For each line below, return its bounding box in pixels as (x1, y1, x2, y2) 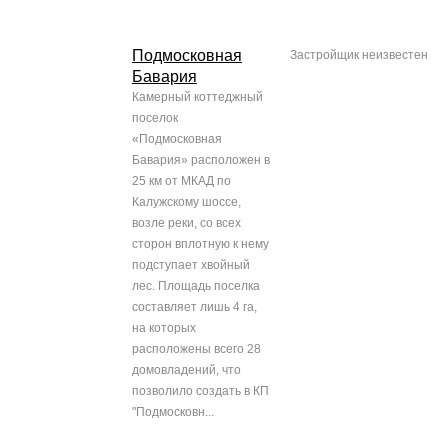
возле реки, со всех (132, 216, 241, 231)
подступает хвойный (132, 258, 250, 273)
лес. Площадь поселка (132, 279, 260, 294)
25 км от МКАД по (132, 174, 231, 189)
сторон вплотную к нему (132, 237, 269, 252)
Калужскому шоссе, (132, 195, 241, 210)
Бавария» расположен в (132, 153, 270, 168)
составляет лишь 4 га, (132, 300, 257, 315)
